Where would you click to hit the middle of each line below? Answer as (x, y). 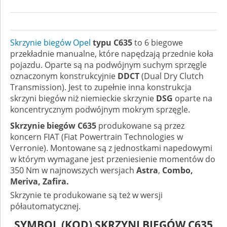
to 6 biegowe (159, 43)
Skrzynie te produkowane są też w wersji (86, 195)
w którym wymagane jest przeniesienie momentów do (113, 159)
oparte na (193, 99)
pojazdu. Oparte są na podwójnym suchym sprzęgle (108, 65)
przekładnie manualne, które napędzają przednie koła (112, 54)
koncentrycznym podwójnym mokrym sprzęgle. (100, 110)
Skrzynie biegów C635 (53, 126)
